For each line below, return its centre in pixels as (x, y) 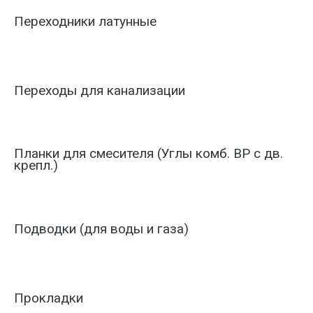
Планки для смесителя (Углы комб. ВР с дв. (148, 153)
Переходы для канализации (100, 90)
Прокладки (49, 298)
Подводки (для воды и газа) (101, 229)
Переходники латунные (85, 21)
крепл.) (36, 165)
